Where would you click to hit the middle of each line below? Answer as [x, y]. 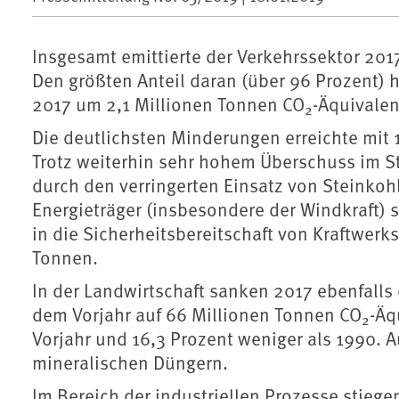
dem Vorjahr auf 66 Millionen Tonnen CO [197, 314]
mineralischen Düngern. [130, 362]
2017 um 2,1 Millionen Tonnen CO [168, 104]
